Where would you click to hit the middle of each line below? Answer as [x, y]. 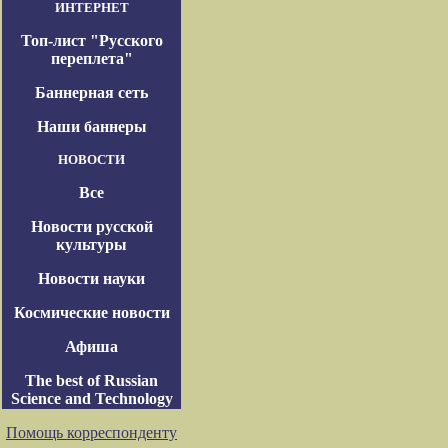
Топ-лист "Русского [91, 40]
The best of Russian [91, 380]
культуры [91, 244]
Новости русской [91, 226]
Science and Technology [91, 398]
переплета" [91, 58]
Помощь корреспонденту [91, 432]
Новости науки [91, 278]
